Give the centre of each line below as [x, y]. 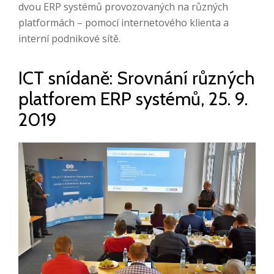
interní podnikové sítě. [69, 39]
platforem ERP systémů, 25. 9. [133, 99]
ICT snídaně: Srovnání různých [136, 78]
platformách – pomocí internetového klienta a [124, 23]
